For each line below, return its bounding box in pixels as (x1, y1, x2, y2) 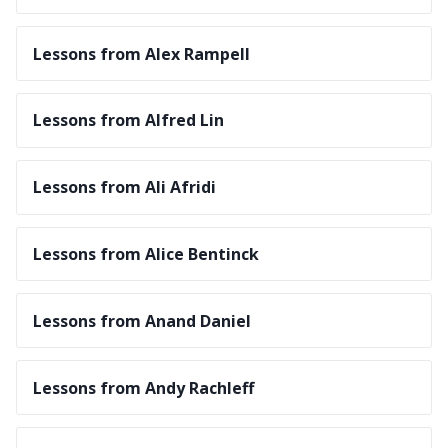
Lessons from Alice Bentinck (33, 242, 259, 265)
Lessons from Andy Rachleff (33, 376, 254, 399)
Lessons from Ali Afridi (33, 176, 216, 199)
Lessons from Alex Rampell (33, 42, 250, 65)
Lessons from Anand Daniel (33, 309, 251, 332)
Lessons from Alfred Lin (33, 109, 224, 132)
